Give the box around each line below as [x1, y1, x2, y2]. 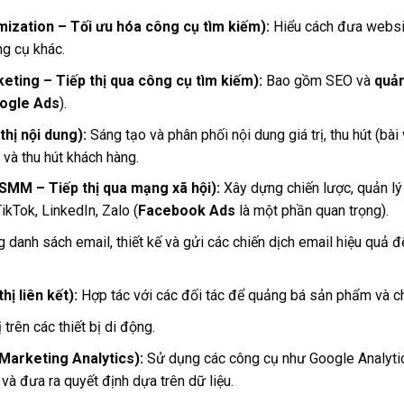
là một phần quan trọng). [234, 202, 389, 220]
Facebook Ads [137, 202, 235, 220]
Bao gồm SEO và [262, 72, 374, 90]
